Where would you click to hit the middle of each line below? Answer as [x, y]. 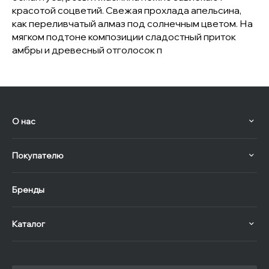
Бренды [28, 190]
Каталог [29, 224]
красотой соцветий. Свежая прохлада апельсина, [127, 10]
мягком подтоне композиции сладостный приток [124, 37]
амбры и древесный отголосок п [87, 50]
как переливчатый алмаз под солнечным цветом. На [132, 23]
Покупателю [38, 156]
